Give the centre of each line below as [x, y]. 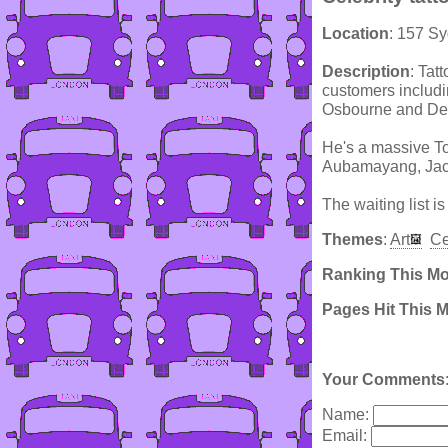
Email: [346, 436]
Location [355, 34]
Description [366, 72]
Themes [352, 240]
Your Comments [383, 380]
